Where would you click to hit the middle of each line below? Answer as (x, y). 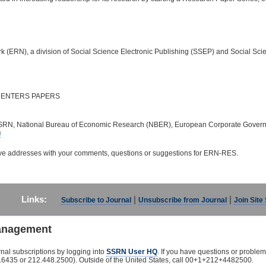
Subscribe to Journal (96, 200)
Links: (34, 199)
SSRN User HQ (132, 251)
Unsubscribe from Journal (183, 200)
